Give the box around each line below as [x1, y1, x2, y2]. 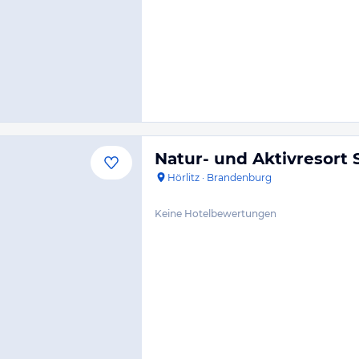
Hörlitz [167, 171, 200, 184]
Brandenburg [207, 171, 272, 184]
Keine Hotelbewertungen [155, 208, 276, 220]
